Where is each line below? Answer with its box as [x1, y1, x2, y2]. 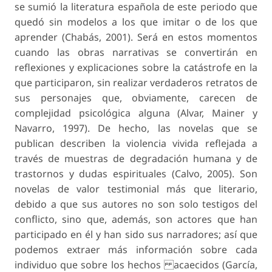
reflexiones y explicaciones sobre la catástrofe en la [15, 61, 257, 75]
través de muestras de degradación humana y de [15, 152, 257, 166]
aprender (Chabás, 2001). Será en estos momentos [15, 30, 257, 44]
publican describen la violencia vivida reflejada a [15, 137, 257, 151]
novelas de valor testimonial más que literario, [15, 182, 257, 196]
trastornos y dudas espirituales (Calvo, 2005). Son [15, 167, 257, 181]
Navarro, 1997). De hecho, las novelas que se [15, 121, 257, 135]
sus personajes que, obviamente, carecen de [15, 91, 257, 105]
